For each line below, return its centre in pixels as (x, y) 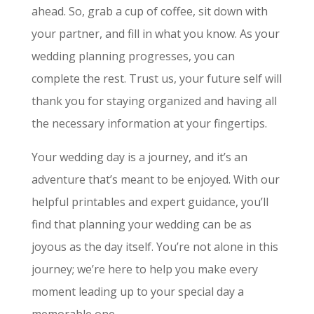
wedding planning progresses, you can (133, 56)
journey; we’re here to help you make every (144, 269)
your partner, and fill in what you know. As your (155, 34)
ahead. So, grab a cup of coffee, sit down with (149, 11)
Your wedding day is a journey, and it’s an (139, 157)
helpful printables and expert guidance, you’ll (150, 202)
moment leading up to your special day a (137, 292)
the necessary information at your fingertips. (149, 123)
